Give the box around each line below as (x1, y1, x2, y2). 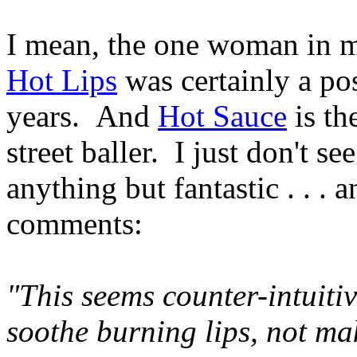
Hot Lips (6, 63, 117, 98)
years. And (6, 99, 158, 134)
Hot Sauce (158, 99, 287, 134)
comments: (6, 206, 143, 241)
